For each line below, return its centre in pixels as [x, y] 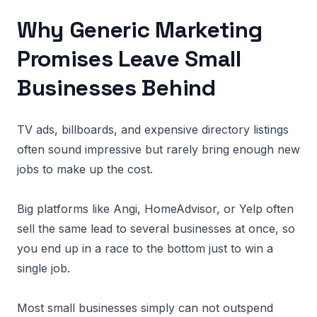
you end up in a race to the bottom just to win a [145, 248]
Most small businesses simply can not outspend [145, 308]
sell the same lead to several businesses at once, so [156, 229]
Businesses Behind [116, 88]
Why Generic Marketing [140, 30]
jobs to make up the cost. [85, 169]
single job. [44, 268]
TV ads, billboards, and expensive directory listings [153, 129]
